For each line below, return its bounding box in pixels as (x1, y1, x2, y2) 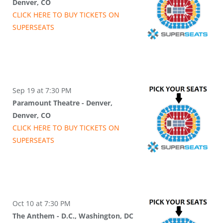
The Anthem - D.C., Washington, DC (12, 211, 133, 221)
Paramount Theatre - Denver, (12, 98, 112, 108)
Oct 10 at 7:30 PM (12, 199, 71, 209)
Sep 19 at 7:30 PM (12, 86, 72, 96)
